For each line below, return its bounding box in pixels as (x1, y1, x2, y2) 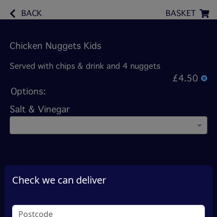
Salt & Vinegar (10, 104, 70, 115)
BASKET (166, 9, 196, 18)
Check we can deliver (12, 173, 106, 186)
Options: (11, 86, 46, 97)
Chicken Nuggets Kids (10, 41, 101, 51)
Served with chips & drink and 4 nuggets (10, 62, 160, 71)
